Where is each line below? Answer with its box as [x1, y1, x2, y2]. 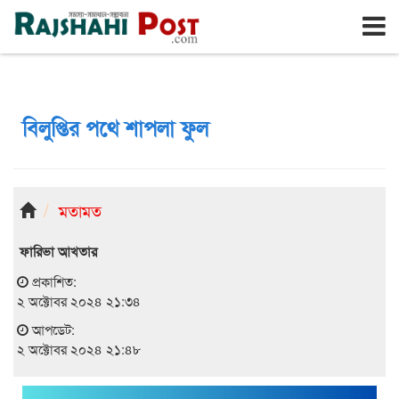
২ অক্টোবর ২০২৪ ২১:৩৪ [17, 291, 141, 310]
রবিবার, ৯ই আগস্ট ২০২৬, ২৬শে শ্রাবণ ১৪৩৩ [81, 8, 251, 20]
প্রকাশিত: [28, 272, 77, 290]
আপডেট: [28, 320, 75, 338]
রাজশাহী [28, 4, 70, 21]
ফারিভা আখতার [20, 241, 97, 261]
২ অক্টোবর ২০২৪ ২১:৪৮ [17, 339, 141, 358]
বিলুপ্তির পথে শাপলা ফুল [22, 112, 208, 142]
